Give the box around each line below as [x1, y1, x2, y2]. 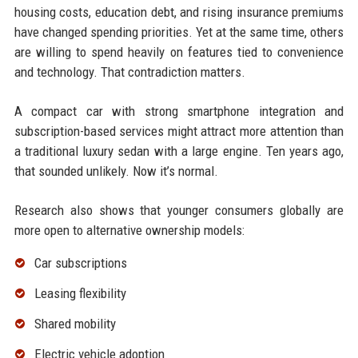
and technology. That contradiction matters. [14, 64, 245, 81]
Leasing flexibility [34, 285, 126, 302]
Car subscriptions [34, 255, 127, 272]
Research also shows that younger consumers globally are [14, 202, 344, 219]
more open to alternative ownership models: [14, 222, 245, 239]
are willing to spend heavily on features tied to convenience [14, 44, 344, 61]
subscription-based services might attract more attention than [14, 123, 344, 140]
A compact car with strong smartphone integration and [14, 103, 344, 120]
